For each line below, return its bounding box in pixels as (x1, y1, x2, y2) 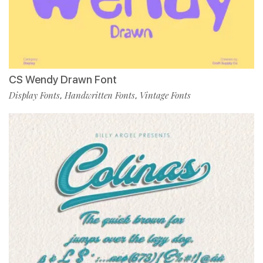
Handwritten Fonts (65, 89, 135, 102)
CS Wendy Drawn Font (9, 73, 117, 86)
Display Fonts (9, 89, 60, 102)
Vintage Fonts (140, 89, 191, 102)
